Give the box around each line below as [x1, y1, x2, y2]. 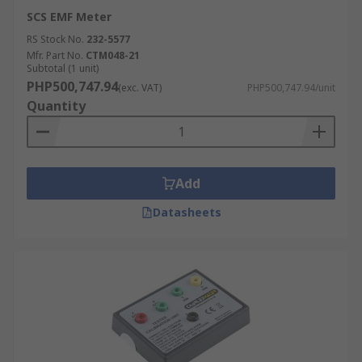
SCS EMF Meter [27, 9, 112, 24]
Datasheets [152, 204, 221, 220]
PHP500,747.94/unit [247, 81, 335, 95]
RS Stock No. [27, 32, 84, 46]
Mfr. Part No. [27, 48, 83, 62]
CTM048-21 [86, 48, 140, 62]
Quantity [27, 97, 86, 115]
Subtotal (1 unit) [27, 61, 99, 75]
